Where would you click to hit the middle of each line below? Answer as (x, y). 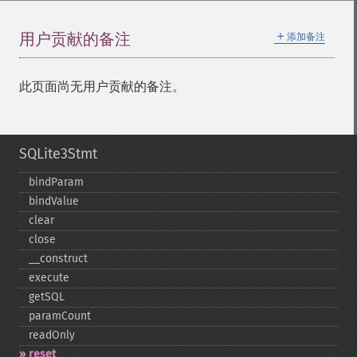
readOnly (52, 335)
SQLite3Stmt (58, 154)
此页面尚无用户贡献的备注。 (102, 86)
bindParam (56, 182)
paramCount (60, 316)
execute (49, 278)
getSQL (47, 297)
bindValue (54, 201)
